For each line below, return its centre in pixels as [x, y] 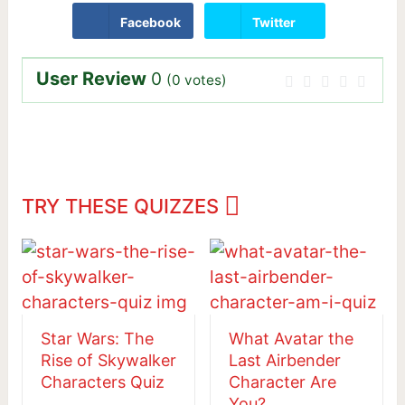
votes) [203, 80]
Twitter [274, 22]
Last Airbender [284, 360]
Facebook [151, 22]
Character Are [282, 381]
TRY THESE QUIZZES [122, 206]
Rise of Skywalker [108, 360]
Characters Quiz [102, 381]
